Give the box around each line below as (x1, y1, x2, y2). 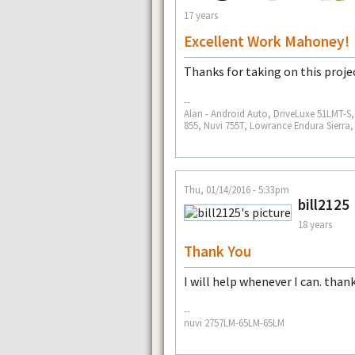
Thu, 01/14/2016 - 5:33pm (184, 182, 289, 196)
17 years (184, 8, 218, 21)
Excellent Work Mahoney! (184, 32, 349, 52)
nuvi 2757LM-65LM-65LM (184, 316, 284, 330)
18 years (298, 218, 332, 231)
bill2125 (298, 194, 349, 214)
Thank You (184, 241, 251, 261)
